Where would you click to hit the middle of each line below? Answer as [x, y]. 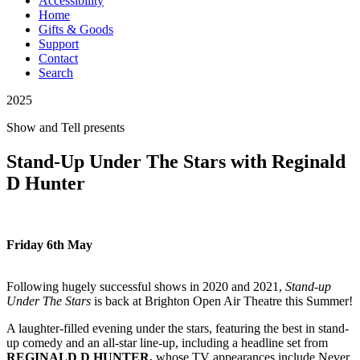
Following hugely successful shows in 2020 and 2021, [146, 286]
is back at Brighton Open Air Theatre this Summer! [222, 301]
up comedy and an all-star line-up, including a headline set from [167, 342]
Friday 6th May [49, 244]
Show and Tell [43, 127]
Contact [58, 58]
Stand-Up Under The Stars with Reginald [176, 161]
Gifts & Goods [76, 29]
